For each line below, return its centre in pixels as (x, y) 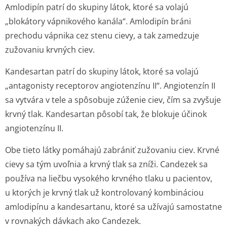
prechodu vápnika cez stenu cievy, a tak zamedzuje (102, 35)
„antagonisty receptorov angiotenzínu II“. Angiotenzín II (110, 86)
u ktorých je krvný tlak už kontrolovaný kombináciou (104, 193)
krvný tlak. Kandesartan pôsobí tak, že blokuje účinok (106, 114)
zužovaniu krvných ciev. (50, 50)
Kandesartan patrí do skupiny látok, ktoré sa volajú (102, 71)
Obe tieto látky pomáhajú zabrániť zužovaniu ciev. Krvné (112, 150)
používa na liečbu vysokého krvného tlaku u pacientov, (109, 178)
